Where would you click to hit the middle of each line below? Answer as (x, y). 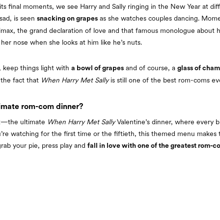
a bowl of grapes (97, 68)
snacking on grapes (67, 18)
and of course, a (151, 68)
